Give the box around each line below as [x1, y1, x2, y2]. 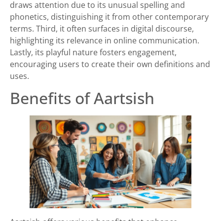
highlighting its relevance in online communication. [10, 35, 199, 46]
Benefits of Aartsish [10, 87, 154, 109]
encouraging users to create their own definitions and [10, 58, 210, 70]
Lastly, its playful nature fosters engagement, [10, 46, 177, 58]
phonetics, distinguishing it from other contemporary [10, 11, 209, 22]
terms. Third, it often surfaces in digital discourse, [10, 23, 194, 34]
